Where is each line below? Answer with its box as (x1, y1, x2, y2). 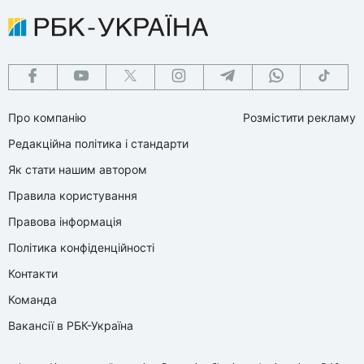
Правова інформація (8, 214, 122, 228)
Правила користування (8, 188, 137, 202)
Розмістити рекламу (243, 110, 356, 124)
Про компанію (8, 110, 86, 124)
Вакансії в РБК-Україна (8, 318, 133, 332)
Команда (8, 292, 57, 306)
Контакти (8, 266, 58, 280)
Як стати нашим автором (8, 162, 147, 176)
